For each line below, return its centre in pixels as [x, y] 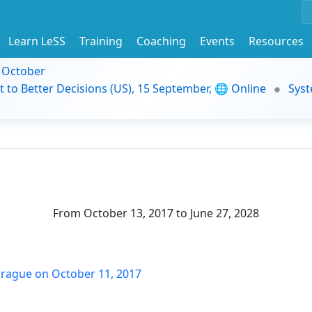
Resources [276, 41]
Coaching [161, 41]
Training [101, 41]
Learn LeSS [37, 41]
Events [217, 41]
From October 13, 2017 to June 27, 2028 [156, 213]
